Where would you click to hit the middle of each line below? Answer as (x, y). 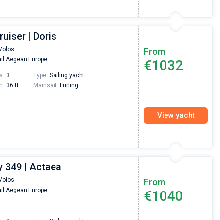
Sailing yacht (67, 75)
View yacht (176, 115)
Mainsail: (46, 85)
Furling (69, 85)
